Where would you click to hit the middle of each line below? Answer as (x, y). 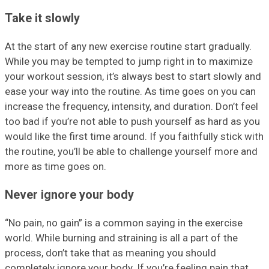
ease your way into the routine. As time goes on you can (130, 92)
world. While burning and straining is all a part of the (121, 237)
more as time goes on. (56, 167)
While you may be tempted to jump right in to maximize (129, 62)
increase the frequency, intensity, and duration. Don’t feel (131, 107)
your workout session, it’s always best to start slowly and (133, 77)
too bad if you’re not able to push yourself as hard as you (132, 122)
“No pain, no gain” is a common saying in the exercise (124, 222)
